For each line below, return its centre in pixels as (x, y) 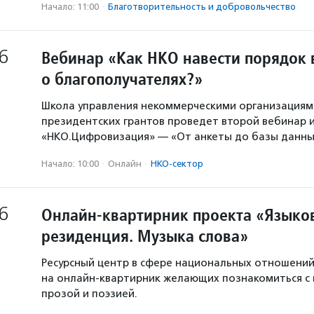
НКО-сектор (177, 164)
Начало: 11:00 (70, 7)
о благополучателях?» (122, 79)
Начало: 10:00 (70, 164)
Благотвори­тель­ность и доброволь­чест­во (202, 7)
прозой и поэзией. (89, 294)
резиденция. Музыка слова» (145, 236)
